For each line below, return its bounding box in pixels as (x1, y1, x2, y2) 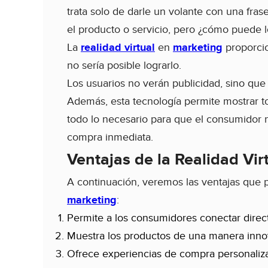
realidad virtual (81, 41, 155, 55)
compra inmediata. (67, 131, 156, 144)
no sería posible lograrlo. (67, 59, 181, 72)
